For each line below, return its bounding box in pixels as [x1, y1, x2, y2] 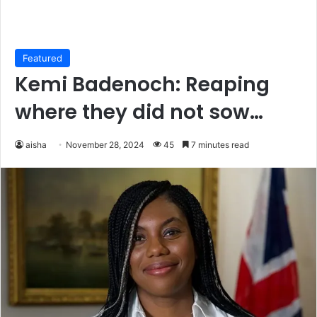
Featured [23, 52, 62, 64]
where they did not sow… [15, 98, 263, 127]
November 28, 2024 [66, 139, 144, 151]
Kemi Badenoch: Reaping [15, 71, 270, 99]
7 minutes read [189, 139, 249, 151]
